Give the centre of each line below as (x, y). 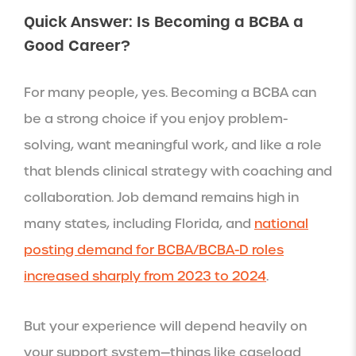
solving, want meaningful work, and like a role (173, 145)
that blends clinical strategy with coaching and (178, 171)
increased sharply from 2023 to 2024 (145, 276)
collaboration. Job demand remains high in (161, 197)
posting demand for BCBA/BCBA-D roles (154, 250)
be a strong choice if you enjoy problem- (156, 119)
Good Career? (77, 46)
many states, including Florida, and (139, 224)
